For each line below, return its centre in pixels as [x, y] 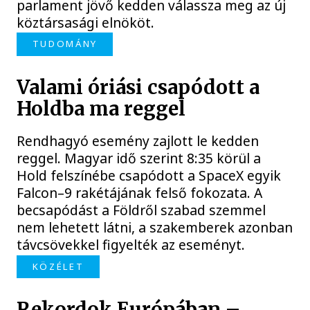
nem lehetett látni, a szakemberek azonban [155, 227]
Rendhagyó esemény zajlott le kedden [138, 140]
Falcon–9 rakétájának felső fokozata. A [140, 192]
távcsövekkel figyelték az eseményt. [131, 244]
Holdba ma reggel [101, 109]
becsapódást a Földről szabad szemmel [142, 210]
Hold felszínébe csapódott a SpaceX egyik [149, 175]
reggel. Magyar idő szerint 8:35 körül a [139, 158]
